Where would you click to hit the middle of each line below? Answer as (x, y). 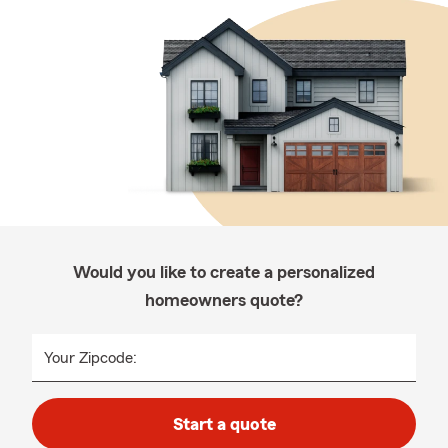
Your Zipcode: (90, 358)
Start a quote (224, 424)
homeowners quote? (224, 300)
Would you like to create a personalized (224, 272)
